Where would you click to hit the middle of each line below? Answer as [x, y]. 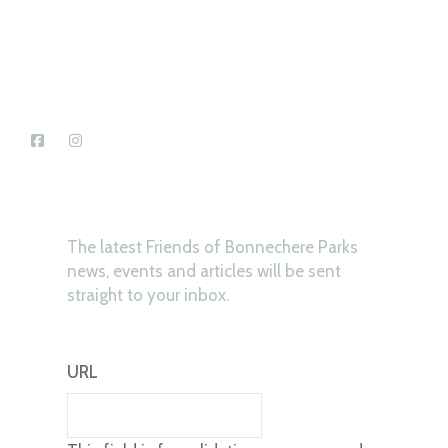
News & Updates [139, 205]
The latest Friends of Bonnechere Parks [212, 247]
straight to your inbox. [147, 295]
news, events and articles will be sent [203, 271]
